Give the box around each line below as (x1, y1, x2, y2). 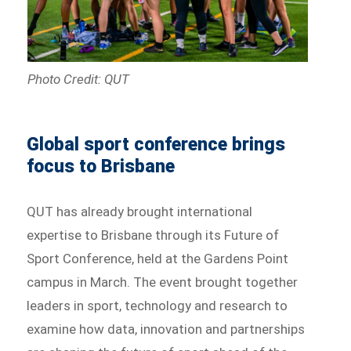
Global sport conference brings (27, 133, 286, 155)
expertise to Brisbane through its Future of (27, 226, 280, 243)
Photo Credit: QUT (27, 71, 129, 87)
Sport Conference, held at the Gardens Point (27, 250, 289, 266)
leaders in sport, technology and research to (27, 297, 288, 313)
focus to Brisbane (27, 155, 175, 177)
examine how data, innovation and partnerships (27, 320, 306, 337)
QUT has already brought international (27, 203, 253, 219)
